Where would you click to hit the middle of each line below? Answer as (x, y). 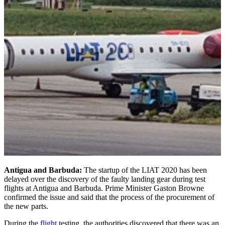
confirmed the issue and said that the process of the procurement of (109, 197)
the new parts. (26, 206)
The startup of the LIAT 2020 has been (145, 170)
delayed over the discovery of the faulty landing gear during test (105, 179)
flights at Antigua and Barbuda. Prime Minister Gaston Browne (104, 188)
